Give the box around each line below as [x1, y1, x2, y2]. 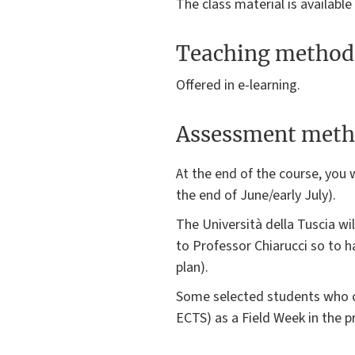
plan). [176, 258, 208, 278]
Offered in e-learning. [176, 75, 300, 96]
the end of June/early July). [176, 185, 336, 206]
